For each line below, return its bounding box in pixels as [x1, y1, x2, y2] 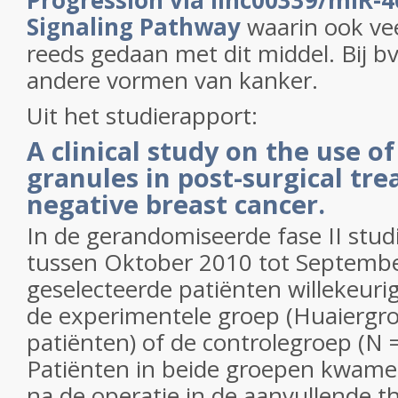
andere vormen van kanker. [27, 64, 318, 96]
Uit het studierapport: [27, 99, 264, 131]
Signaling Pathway [27, 11, 241, 43]
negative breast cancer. [27, 187, 325, 221]
